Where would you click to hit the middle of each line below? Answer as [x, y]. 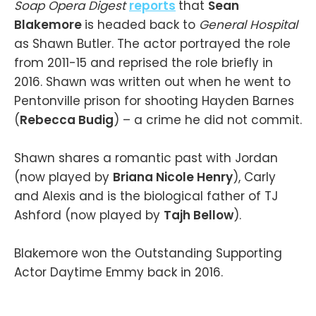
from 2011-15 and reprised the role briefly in [144, 63]
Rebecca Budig [67, 120]
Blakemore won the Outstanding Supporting [148, 254]
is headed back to [142, 25]
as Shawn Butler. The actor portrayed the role [152, 44]
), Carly [254, 177]
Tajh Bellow [199, 215]
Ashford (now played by [89, 215]
